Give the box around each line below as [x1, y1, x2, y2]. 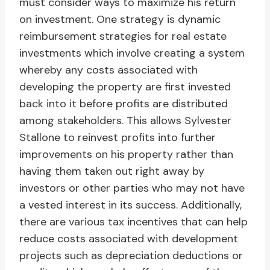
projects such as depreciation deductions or [19, 248, 243, 263]
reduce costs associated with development [19, 231, 238, 246]
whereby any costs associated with [19, 63, 198, 78]
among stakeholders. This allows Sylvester [19, 113, 231, 128]
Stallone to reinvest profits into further [19, 130, 216, 145]
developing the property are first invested [19, 80, 231, 95]
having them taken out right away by [19, 164, 204, 179]
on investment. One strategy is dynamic [19, 12, 221, 27]
